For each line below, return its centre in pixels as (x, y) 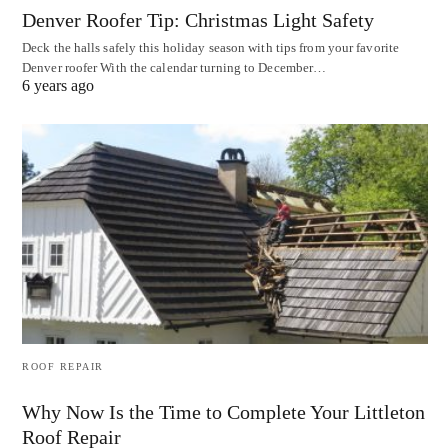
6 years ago (58, 85)
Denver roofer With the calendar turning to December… (174, 67)
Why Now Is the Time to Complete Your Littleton (223, 412)
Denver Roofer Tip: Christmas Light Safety (198, 19)
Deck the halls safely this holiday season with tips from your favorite (211, 47)
